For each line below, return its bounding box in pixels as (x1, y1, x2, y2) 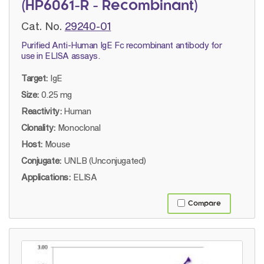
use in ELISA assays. (21, 50, 100, 61)
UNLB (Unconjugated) (63, 155, 146, 166)
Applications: (21, 171, 71, 182)
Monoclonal (57, 122, 101, 133)
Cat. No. (21, 19, 62, 32)
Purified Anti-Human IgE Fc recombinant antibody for (21, 39, 222, 50)
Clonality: (21, 122, 55, 133)
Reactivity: (21, 105, 62, 116)
